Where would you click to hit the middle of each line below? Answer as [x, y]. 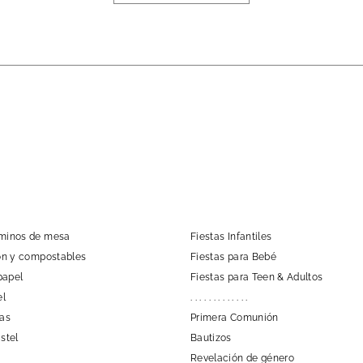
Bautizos [211, 337]
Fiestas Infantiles [231, 236]
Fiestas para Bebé [233, 256]
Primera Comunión [235, 317]
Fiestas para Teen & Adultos [257, 277]
